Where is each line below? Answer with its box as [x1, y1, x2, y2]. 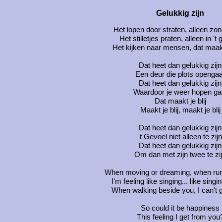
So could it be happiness [141, 204, 220, 212]
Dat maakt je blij [154, 97, 206, 105]
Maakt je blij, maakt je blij [140, 106, 221, 114]
